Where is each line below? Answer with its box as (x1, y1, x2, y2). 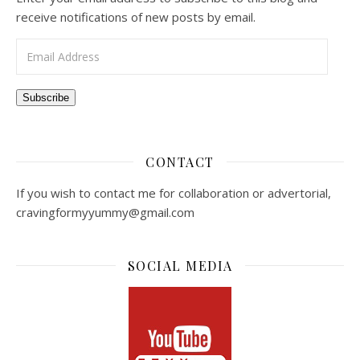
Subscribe (22, 91, 69, 104)
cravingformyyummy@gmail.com (16, 203, 194, 220)
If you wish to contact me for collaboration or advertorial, (16, 184, 331, 201)
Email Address (15, 39, 94, 55)
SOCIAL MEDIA (127, 256, 233, 274)
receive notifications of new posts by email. (16, 8, 256, 25)
